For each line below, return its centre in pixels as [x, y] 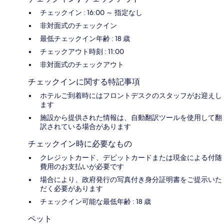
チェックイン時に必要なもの [80, 144]
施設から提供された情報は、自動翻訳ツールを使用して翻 [131, 118]
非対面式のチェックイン [78, 26]
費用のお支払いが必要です [82, 167]
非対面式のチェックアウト [82, 65]
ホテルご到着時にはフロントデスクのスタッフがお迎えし [131, 96]
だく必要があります [71, 189]
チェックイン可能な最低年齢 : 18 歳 [95, 202]
